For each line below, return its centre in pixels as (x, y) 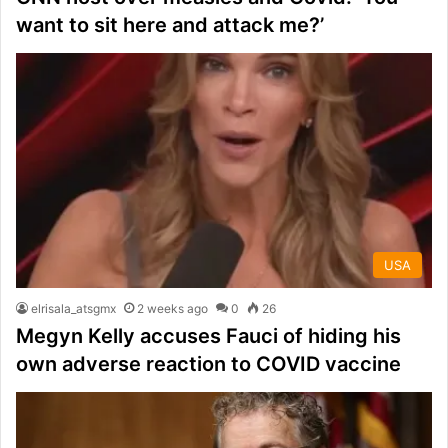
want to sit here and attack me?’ (170, 24)
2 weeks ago (172, 308)
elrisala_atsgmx (73, 308)
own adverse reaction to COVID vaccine (208, 363)
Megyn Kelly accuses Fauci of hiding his (208, 335)
